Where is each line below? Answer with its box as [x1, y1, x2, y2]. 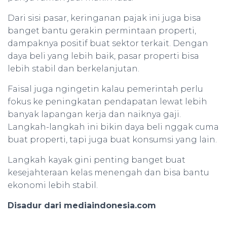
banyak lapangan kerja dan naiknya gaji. [8, 109, 181, 119]
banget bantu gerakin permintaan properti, [8, 26, 196, 35]
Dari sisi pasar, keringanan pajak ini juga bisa [8, 13, 201, 23]
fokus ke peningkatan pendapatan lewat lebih [8, 97, 207, 106]
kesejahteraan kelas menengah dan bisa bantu [8, 168, 209, 177]
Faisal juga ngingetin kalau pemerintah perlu [8, 84, 203, 94]
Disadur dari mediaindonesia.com [8, 201, 156, 210]
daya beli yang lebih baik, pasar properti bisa [8, 51, 199, 61]
